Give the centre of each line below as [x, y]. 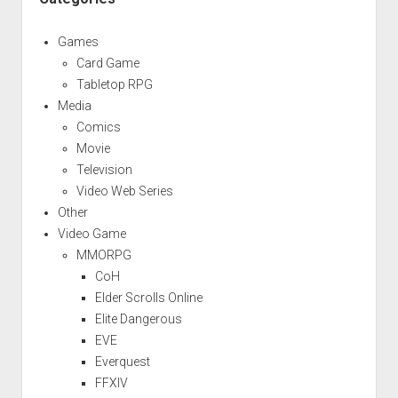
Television [104, 169]
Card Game [107, 63]
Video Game [92, 233]
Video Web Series [124, 191]
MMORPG [103, 255]
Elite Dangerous [138, 318]
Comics [98, 127]
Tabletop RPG [114, 84]
